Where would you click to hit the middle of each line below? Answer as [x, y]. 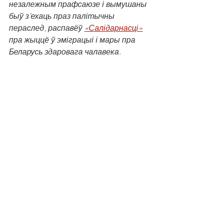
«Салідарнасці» [113, 28]
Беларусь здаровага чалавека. [65, 52]
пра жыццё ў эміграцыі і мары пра [73, 40]
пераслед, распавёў [47, 28]
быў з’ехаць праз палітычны [63, 16]
